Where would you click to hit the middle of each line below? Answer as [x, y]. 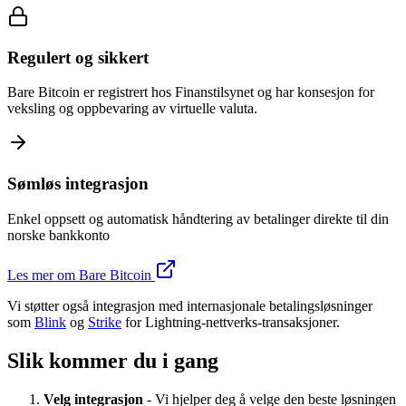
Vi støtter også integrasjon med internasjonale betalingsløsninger [190, 305]
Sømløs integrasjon [78, 184]
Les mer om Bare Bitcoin [81, 275]
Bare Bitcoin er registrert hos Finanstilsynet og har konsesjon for [191, 92]
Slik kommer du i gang [113, 360]
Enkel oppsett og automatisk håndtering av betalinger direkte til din [198, 218]
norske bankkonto [58, 235]
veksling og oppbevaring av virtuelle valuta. [132, 109]
